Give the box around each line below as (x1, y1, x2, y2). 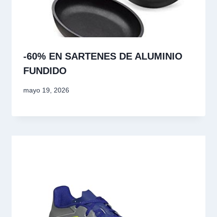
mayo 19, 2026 (23, 86, 69, 94)
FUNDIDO (23, 65, 67, 77)
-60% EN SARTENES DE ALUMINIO (23, 51, 183, 62)
